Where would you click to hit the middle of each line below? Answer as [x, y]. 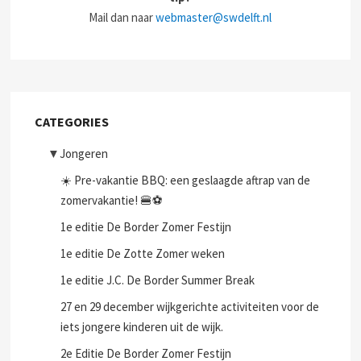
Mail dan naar [122, 17]
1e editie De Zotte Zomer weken [143, 253]
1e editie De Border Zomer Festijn [146, 227]
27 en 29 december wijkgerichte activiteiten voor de [190, 307]
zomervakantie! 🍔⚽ [112, 200]
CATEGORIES [72, 122]
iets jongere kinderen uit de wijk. [142, 327]
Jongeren [84, 154]
